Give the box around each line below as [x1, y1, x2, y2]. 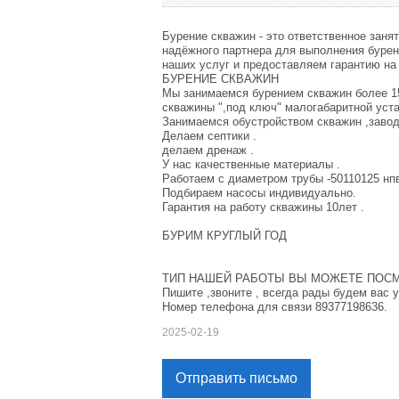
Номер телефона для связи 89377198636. [162, 300, 387, 314]
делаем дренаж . [162, 143, 254, 158]
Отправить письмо [175, 370, 297, 387]
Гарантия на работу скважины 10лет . [162, 200, 364, 215]
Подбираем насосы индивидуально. [162, 186, 356, 200]
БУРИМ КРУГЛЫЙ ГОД [162, 229, 287, 243]
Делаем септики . [162, 129, 256, 143]
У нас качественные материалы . [162, 158, 340, 172]
